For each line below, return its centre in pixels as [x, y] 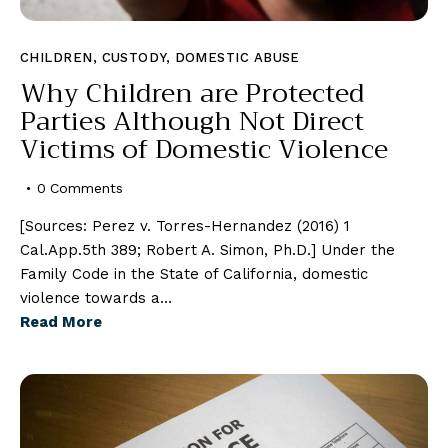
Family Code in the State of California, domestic [194, 273]
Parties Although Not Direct [192, 121]
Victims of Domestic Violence [204, 149]
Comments [87, 187]
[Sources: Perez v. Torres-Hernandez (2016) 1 [185, 225]
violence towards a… [96, 297]
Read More [61, 321]
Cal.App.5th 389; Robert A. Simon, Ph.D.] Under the [207, 249]
